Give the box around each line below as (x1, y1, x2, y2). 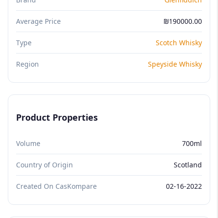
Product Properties (16, 111, 98, 123)
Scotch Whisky (156, 37, 202, 47)
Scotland (174, 160, 202, 169)
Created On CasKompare (16, 181, 97, 191)
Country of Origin (16, 160, 73, 169)
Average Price (16, 16, 61, 26)
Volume (16, 138, 40, 148)
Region (16, 59, 39, 69)
